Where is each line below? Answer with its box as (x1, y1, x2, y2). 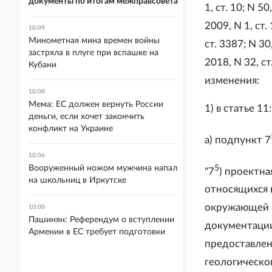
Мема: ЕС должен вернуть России (29, 100, 163, 109)
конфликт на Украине (29, 124, 113, 133)
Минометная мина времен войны (29, 36, 160, 45)
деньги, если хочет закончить (29, 112, 144, 121)
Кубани (29, 61, 56, 69)
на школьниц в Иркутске (29, 176, 126, 185)
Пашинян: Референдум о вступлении (29, 216, 174, 224)
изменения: (205, 75, 259, 86)
